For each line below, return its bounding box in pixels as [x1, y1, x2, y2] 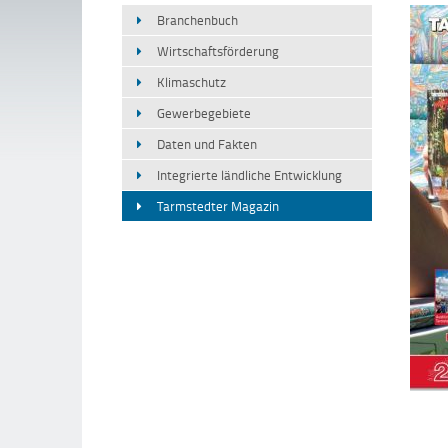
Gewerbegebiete [157, 104, 251, 122]
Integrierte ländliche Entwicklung [157, 166, 342, 184]
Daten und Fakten [157, 135, 257, 153]
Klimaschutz [157, 73, 226, 91]
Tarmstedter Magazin [157, 197, 279, 215]
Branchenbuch [157, 11, 238, 29]
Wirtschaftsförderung [157, 42, 279, 60]
